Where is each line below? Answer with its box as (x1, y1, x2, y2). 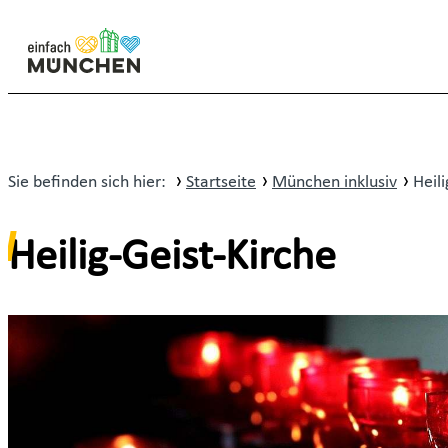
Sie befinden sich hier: (8, 172, 170, 192)
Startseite (186, 172, 256, 192)
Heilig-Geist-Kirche (8, 236, 346, 281)
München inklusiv (272, 172, 397, 192)
